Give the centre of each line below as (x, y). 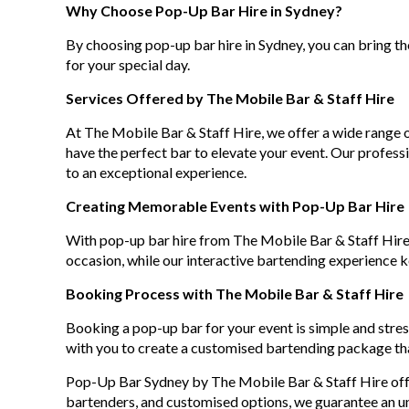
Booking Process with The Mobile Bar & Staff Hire (235, 294)
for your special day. (128, 64)
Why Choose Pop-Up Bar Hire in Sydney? (204, 10)
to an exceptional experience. (156, 172)
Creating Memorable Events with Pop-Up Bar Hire (235, 206)
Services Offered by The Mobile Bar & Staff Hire (230, 98)
